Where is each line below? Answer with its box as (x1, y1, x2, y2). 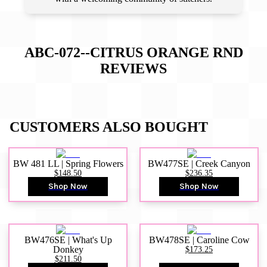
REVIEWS (100, 60, 167, 76)
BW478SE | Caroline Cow (148, 235, 250, 246)
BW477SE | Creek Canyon (148, 159, 250, 169)
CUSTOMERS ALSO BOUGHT (10, 119, 208, 135)
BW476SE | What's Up (24, 235, 112, 246)
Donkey (52, 244, 83, 255)
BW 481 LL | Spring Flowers (13, 159, 123, 169)
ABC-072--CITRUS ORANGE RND (24, 44, 243, 60)
